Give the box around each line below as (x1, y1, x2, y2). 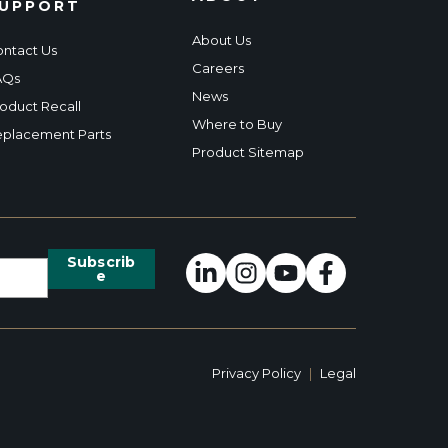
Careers (192, 60, 244, 76)
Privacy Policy (212, 365, 301, 381)
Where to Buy (192, 116, 282, 132)
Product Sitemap (192, 144, 304, 160)
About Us (192, 32, 251, 48)
